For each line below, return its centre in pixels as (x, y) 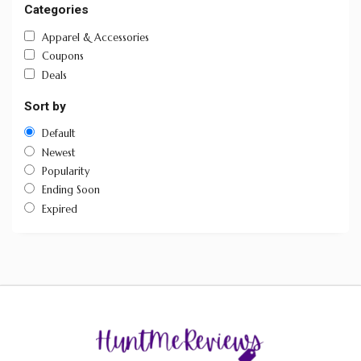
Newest (59, 153)
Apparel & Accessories (95, 37)
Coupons (63, 57)
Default (59, 134)
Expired (60, 209)
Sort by (45, 106)
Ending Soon (71, 191)
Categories (56, 10)
